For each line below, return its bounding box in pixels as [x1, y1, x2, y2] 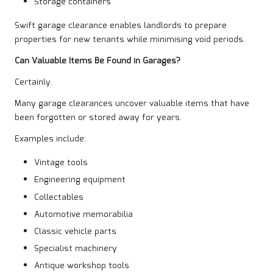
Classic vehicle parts [34, 224, 116, 238]
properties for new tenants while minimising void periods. [15, 33, 245, 47]
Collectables [34, 190, 83, 204]
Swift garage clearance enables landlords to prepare [15, 19, 227, 33]
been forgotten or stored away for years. [15, 111, 182, 125]
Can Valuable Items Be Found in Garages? [15, 54, 180, 68]
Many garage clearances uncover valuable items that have [15, 97, 249, 111]
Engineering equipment [34, 173, 126, 187]
